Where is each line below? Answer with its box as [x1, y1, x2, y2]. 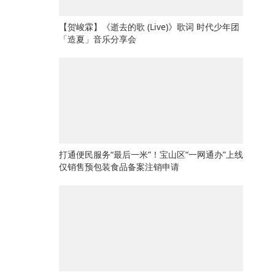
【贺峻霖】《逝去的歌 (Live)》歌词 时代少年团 [59, 21, 239, 33]
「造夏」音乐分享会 [59, 33, 136, 45]
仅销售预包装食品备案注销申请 [59, 161, 179, 172]
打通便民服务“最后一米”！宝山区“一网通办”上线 [59, 149, 243, 160]
